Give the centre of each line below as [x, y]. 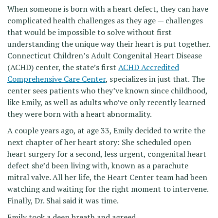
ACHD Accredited [149, 67]
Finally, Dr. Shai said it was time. [63, 201]
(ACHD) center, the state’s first [63, 67]
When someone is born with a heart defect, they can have [108, 9]
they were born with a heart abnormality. [80, 114]
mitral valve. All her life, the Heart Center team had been [107, 177]
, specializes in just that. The [155, 79]
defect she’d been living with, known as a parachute [98, 166]
